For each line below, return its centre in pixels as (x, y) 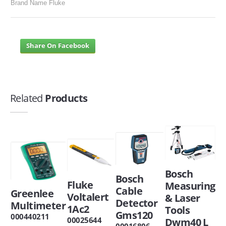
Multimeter (38, 205)
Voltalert (88, 197)
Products (65, 98)
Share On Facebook (58, 45)
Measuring (190, 186)
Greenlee (32, 193)
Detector (137, 203)
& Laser (183, 198)
